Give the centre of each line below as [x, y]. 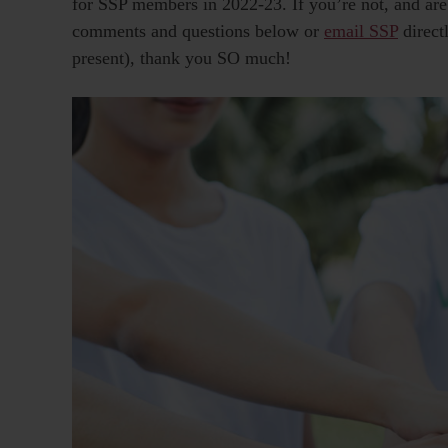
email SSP [361, 30]
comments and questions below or [198, 30]
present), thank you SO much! [181, 57]
